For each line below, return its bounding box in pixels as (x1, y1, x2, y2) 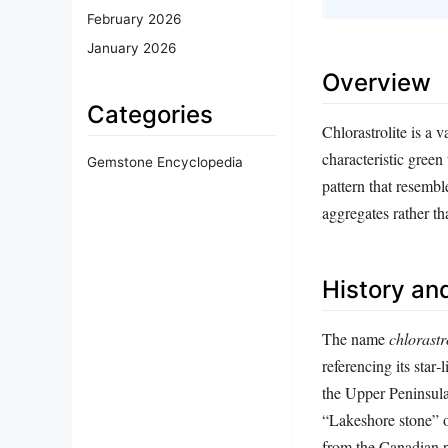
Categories (87, 100, 213, 130)
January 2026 (87, 40, 176, 57)
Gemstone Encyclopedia (87, 154, 243, 171)
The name (322, 328, 389, 350)
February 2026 (87, 11, 181, 28)
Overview (322, 68, 431, 98)
